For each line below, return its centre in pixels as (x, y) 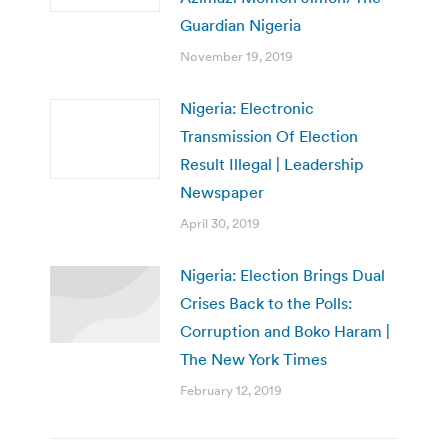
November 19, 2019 (236, 56)
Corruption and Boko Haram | (285, 330)
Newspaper (222, 191)
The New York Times (253, 358)
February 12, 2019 (231, 390)
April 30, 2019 (220, 223)
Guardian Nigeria (240, 24)
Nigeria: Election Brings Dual (282, 274)
